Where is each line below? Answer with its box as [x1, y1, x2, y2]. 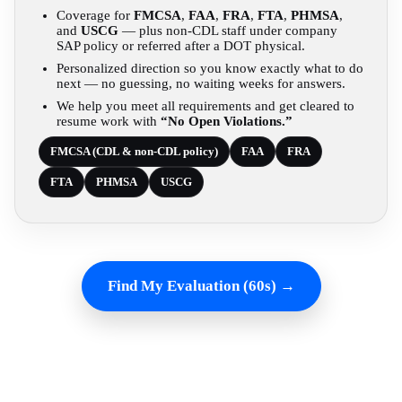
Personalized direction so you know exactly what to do [57, 61, 363, 75]
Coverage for [57, 8, 134, 22]
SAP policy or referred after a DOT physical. [57, 39, 305, 53]
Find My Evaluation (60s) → [107, 277, 295, 294]
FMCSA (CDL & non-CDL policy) [50, 144, 218, 158]
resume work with [57, 114, 161, 128]
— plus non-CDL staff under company [118, 23, 337, 38]
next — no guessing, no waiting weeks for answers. [57, 76, 345, 91]
